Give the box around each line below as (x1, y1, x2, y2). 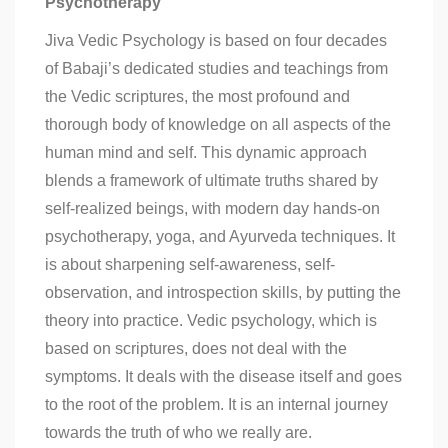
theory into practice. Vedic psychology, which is (45, 312, 377, 329)
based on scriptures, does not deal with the (45, 340, 347, 357)
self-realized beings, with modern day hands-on (45, 200, 380, 217)
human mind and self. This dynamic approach (45, 144, 367, 161)
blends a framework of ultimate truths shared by (45, 172, 378, 189)
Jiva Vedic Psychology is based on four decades (45, 32, 387, 49)
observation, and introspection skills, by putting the (45, 284, 401, 301)
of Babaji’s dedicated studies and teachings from (45, 60, 388, 77)
